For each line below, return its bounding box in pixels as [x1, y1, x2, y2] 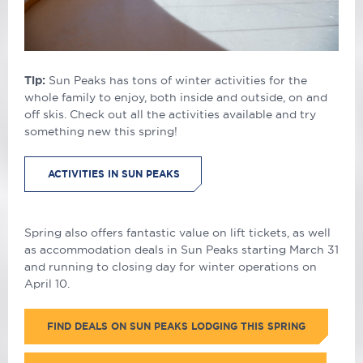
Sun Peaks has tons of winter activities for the [49, 73, 307, 87]
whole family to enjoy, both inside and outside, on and [24, 90, 327, 104]
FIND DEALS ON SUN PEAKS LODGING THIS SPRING [47, 320, 305, 331]
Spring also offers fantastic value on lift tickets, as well [24, 225, 331, 239]
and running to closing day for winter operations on [24, 259, 317, 273]
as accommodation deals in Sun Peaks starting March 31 [24, 242, 339, 256]
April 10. [24, 276, 70, 290]
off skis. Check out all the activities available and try [24, 107, 316, 121]
